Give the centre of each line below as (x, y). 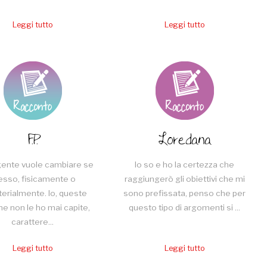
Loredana (185, 140)
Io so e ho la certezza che (185, 164)
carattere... (33, 221)
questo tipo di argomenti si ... (185, 207)
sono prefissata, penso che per (185, 193)
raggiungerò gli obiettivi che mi (184, 178)
